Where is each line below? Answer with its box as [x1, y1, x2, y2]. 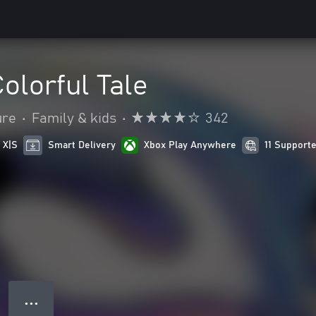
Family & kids [32, 111, 116, 126]
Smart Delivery [48, 140, 116, 150]
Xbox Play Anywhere [144, 140, 237, 150]
